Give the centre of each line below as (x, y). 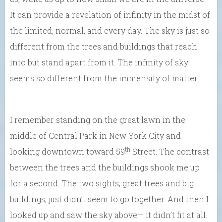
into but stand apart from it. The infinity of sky (99, 62)
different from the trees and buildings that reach (104, 46)
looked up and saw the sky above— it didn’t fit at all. (109, 215)
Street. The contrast (170, 151)
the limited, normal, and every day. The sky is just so (110, 30)
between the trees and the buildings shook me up (105, 167)
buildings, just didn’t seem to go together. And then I (109, 199)
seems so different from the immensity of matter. (104, 78)
